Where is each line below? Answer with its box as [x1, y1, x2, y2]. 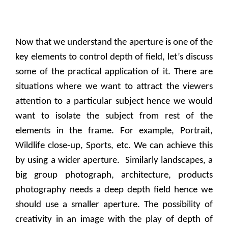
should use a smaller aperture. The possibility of [15, 200, 213, 210]
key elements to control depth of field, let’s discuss [15, 52, 213, 63]
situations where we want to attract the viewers [15, 82, 213, 92]
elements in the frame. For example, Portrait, [15, 126, 213, 136]
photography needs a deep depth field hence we [15, 185, 213, 195]
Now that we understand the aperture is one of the [15, 38, 213, 48]
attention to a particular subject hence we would [15, 97, 213, 107]
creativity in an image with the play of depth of [15, 215, 213, 225]
